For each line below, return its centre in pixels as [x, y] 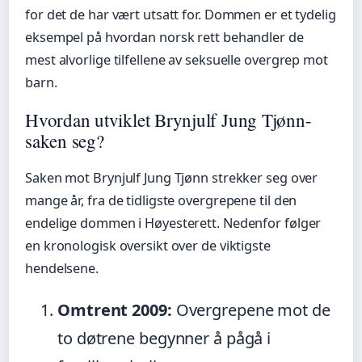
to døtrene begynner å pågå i [164, 339]
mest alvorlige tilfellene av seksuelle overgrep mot [177, 60]
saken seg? [65, 141]
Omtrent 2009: [115, 310]
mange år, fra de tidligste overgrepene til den [161, 201]
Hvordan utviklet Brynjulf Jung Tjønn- [168, 120]
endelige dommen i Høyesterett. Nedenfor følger [173, 223]
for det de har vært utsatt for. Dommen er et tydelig [181, 15]
